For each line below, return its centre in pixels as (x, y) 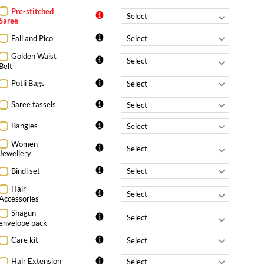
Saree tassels (34, 105)
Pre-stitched (33, 11)
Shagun (24, 212)
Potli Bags (28, 83)
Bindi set (26, 171)
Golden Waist (34, 56)
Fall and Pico (32, 38)
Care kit (25, 240)
